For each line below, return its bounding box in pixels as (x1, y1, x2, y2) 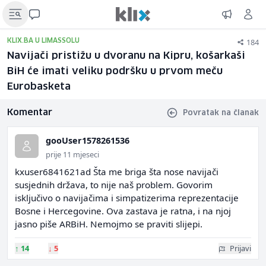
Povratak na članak (183, 109, 259, 117)
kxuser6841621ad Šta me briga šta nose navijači (15, 166, 218, 178)
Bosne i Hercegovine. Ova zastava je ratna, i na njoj (15, 205, 231, 217)
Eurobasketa (7, 82, 71, 92)
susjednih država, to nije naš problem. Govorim (15, 179, 213, 191)
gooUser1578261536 (46, 135, 129, 146)
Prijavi (230, 243, 251, 254)
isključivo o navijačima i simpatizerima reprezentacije (15, 192, 239, 204)
